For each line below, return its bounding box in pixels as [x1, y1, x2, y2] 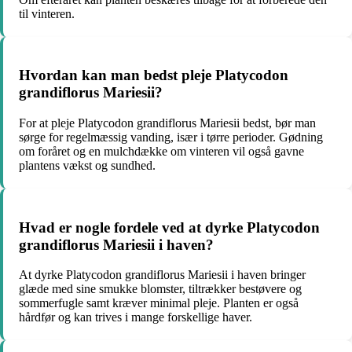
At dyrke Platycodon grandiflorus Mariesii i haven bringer [19, 268, 306, 282]
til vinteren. [19, 6, 75, 20]
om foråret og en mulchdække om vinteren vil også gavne [19, 145, 304, 158]
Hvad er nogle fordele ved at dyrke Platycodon [19, 218, 320, 236]
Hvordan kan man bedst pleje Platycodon [19, 67, 288, 84]
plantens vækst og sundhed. [19, 159, 156, 172]
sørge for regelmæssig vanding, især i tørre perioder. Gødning [19, 130, 323, 144]
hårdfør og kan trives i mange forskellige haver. [19, 310, 252, 324]
